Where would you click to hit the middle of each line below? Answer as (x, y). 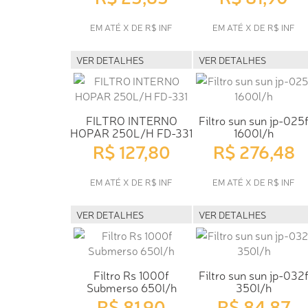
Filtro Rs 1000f (131, 274)
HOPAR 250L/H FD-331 (131, 132)
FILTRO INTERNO (131, 120)
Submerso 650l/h (131, 287)
